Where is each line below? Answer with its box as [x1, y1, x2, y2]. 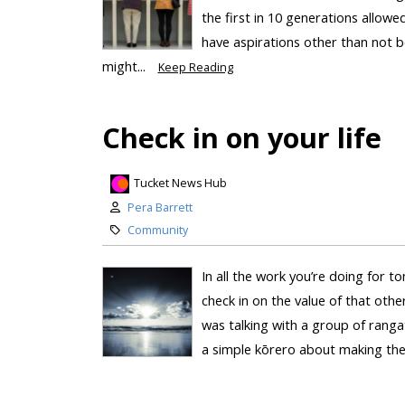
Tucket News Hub [133, 175, 227, 192]
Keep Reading [157, 60, 233, 76]
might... [101, 57, 149, 76]
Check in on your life [101, 118, 381, 157]
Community [127, 221, 188, 238]
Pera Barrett [127, 199, 193, 215]
